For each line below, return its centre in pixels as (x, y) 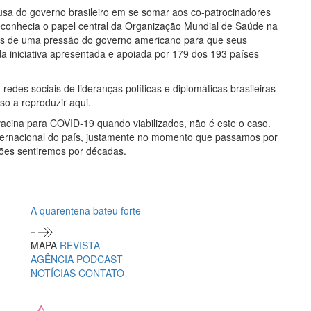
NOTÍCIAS (54, 273)
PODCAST (100, 259)
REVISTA (80, 245)
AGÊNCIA (53, 259)
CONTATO (101, 273)
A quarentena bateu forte (86, 210)
